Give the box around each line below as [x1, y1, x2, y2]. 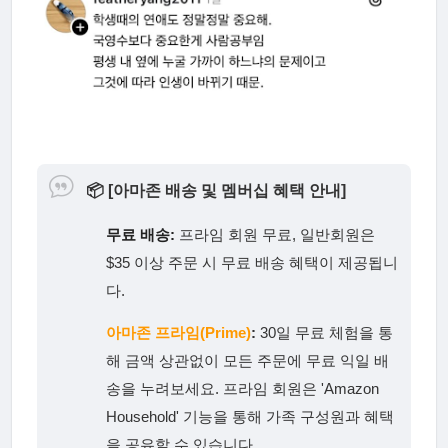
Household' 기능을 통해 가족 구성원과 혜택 [106, 408, 395, 426]
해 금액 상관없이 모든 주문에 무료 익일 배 [106, 352, 390, 370]
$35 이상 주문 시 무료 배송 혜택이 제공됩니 [106, 254, 399, 272]
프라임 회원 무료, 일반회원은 [175, 226, 376, 244]
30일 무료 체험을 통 [256, 324, 394, 342]
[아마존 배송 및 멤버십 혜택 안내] [108, 182, 347, 200]
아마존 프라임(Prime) [106, 324, 252, 342]
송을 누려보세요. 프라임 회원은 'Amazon [106, 380, 380, 398]
